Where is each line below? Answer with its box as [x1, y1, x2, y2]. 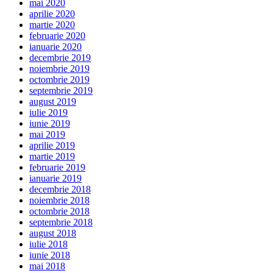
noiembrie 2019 [29, 63, 90, 74]
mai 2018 [29, 260, 65, 271]
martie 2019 [29, 151, 75, 161]
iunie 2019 [29, 118, 70, 129]
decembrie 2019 [29, 52, 91, 63]
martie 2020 [29, 19, 75, 30]
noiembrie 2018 [29, 194, 90, 205]
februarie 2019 [29, 161, 85, 172]
